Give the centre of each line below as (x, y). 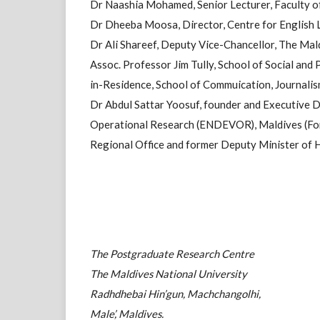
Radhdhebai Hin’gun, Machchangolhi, (176, 293)
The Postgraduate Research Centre (172, 253)
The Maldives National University (169, 273)
